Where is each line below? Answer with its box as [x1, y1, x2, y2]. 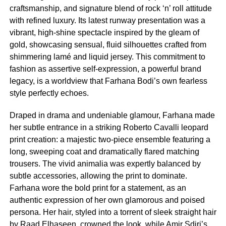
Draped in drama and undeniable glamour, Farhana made [9, 110, 215, 120]
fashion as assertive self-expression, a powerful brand [9, 64, 201, 73]
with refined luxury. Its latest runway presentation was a [9, 16, 205, 25]
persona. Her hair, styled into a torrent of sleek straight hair [9, 207, 216, 216]
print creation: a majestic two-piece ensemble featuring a [9, 135, 210, 144]
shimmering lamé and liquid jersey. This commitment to [9, 52, 205, 61]
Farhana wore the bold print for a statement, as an [9, 183, 186, 192]
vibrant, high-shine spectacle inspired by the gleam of [9, 28, 199, 37]
